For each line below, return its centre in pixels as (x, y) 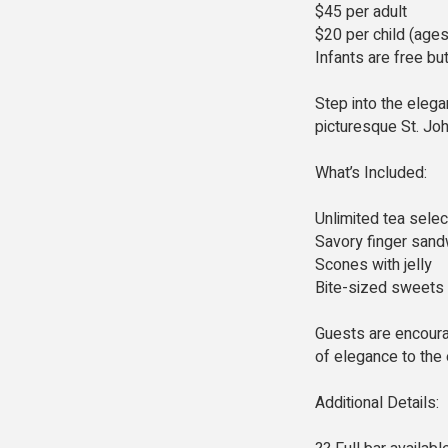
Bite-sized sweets (379, 287)
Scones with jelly (373, 264)
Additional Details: (377, 402)
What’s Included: (371, 172)
